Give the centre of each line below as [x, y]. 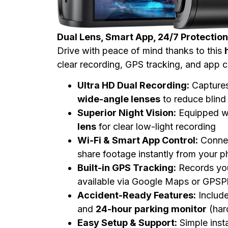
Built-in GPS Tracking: [127, 168]
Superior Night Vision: [127, 113]
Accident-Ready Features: [137, 195]
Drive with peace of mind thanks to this [141, 51]
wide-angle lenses [119, 99]
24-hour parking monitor [151, 209]
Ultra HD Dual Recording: [133, 85]
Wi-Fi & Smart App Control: [138, 140]
